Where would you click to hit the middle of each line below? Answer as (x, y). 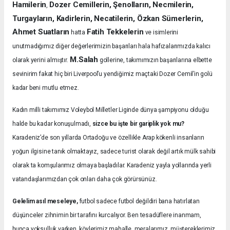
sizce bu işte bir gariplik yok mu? (138, 124)
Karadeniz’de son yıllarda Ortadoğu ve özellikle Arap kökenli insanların (108, 138)
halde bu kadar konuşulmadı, (52, 124)
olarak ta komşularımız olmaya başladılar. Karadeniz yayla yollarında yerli (112, 166)
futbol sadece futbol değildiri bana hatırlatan (139, 202)
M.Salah (83, 60)
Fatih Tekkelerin (115, 32)
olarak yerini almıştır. (40, 60)
